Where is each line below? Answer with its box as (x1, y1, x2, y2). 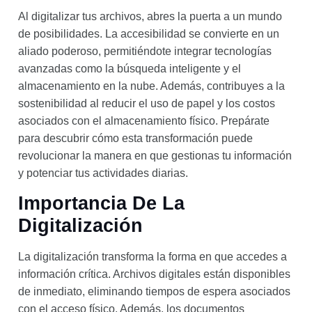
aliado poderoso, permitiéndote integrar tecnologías (18, 45, 272, 58)
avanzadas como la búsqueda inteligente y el (18, 63, 241, 75)
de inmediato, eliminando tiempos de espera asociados (18, 285, 290, 297)
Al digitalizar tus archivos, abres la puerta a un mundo (18, 10, 282, 23)
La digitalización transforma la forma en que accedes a (18, 250, 287, 263)
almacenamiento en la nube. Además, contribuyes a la (18, 80, 285, 93)
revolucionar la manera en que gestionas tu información (18, 150, 292, 162)
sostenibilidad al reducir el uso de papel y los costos (18, 97, 275, 110)
